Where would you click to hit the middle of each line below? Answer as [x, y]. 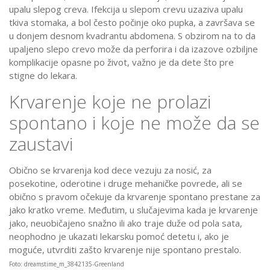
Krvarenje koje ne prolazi [110, 102]
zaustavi [41, 144]
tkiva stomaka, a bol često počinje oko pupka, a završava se [132, 23]
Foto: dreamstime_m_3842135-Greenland [67, 264]
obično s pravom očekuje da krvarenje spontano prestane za [135, 197]
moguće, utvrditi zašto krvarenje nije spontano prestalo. [125, 250]
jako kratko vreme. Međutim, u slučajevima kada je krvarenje [133, 210]
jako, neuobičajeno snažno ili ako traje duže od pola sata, [126, 223]
